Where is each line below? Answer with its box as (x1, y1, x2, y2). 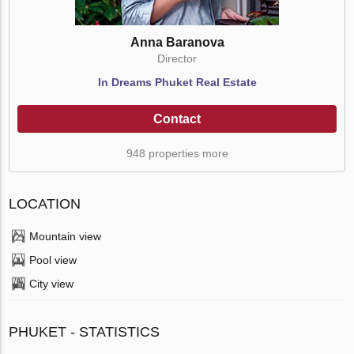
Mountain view (29, 229, 102, 243)
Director (157, 51, 197, 65)
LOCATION (9, 195, 81, 212)
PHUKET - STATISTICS (9, 323, 160, 340)
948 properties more (126, 146, 228, 160)
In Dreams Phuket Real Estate (97, 75, 257, 88)
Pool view (29, 253, 77, 266)
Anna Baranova (130, 35, 224, 49)
